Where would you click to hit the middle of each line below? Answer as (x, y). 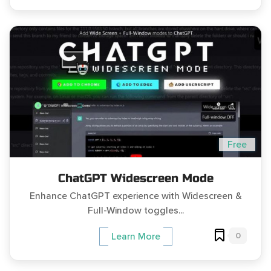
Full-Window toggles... (135, 210)
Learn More (135, 236)
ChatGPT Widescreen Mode (135, 178)
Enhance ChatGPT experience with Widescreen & (135, 196)
